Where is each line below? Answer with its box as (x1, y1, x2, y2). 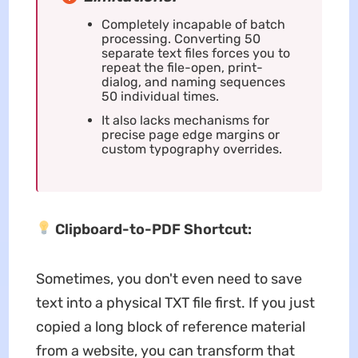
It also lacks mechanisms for (101, 112, 269, 128)
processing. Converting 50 (101, 30, 261, 46)
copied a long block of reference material (35, 317, 305, 336)
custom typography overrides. (101, 141, 282, 157)
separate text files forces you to (101, 45, 290, 61)
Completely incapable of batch (101, 16, 285, 32)
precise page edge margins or (101, 126, 280, 142)
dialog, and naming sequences (101, 74, 285, 89)
